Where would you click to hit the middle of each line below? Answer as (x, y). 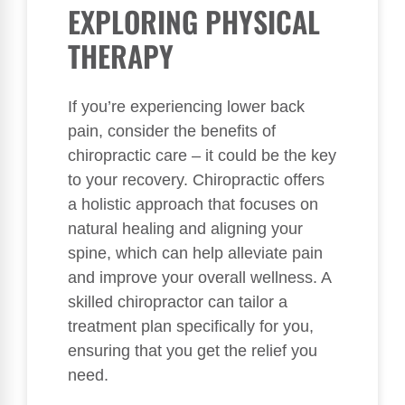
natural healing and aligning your (185, 229)
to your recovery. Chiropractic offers (196, 180)
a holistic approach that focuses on (193, 205)
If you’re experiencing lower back (186, 107)
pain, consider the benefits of (172, 132)
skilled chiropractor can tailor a (178, 302)
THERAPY (121, 56)
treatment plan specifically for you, (191, 327)
